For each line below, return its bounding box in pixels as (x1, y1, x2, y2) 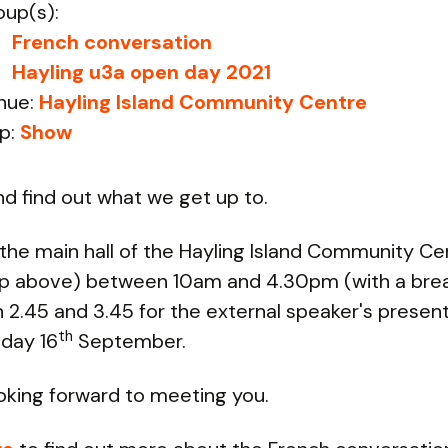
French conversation (12, 29, 212, 55)
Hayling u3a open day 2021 (12, 59, 271, 85)
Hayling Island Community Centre (39, 89, 367, 115)
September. (73, 328, 186, 354)
